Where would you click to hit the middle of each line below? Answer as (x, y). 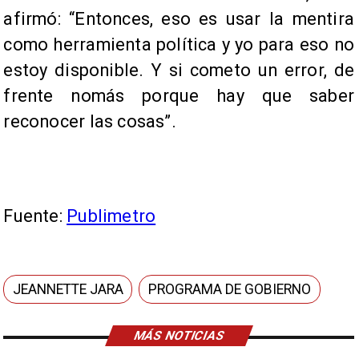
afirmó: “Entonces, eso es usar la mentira (179, 19)
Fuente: (35, 216)
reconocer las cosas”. (90, 122)
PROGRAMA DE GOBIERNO (230, 289)
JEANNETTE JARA (69, 289)
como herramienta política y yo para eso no (179, 45)
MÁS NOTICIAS (179, 335)
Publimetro (111, 216)
